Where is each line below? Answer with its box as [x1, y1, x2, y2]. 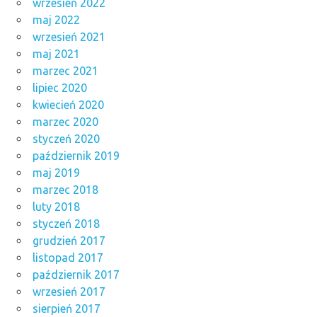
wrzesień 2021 [33, 30, 105, 43]
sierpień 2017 [33, 301, 100, 315]
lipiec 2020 [33, 81, 87, 94]
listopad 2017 [33, 250, 103, 264]
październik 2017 [33, 267, 120, 281]
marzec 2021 [33, 64, 98, 77]
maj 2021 [33, 47, 80, 60]
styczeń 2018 [33, 217, 100, 230]
